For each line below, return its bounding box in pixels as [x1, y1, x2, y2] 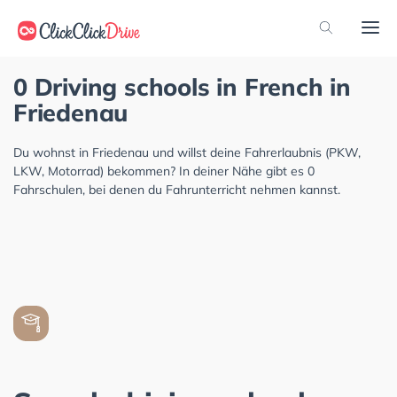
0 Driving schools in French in [13, 72, 351, 102]
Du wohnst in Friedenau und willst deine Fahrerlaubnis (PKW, [13, 144, 361, 160]
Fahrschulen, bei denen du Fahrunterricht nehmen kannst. [13, 182, 340, 198]
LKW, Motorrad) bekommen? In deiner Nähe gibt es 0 [13, 163, 315, 179]
